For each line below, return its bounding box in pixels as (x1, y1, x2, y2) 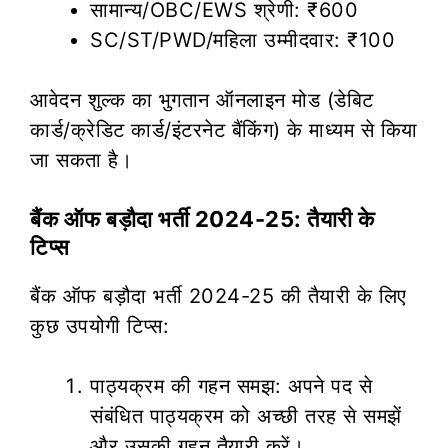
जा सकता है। (30, 147, 132, 172)
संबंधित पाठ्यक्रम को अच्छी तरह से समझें (90, 403, 402, 428)
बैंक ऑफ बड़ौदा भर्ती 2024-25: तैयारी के (30, 205, 375, 232)
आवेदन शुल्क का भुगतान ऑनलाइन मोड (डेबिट (30, 87, 374, 112)
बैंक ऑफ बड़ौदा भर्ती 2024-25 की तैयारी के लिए (30, 283, 407, 308)
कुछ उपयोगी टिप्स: (30, 313, 169, 338)
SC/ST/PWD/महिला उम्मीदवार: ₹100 (90, 27, 395, 52)
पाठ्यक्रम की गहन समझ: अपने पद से (90, 373, 372, 398)
